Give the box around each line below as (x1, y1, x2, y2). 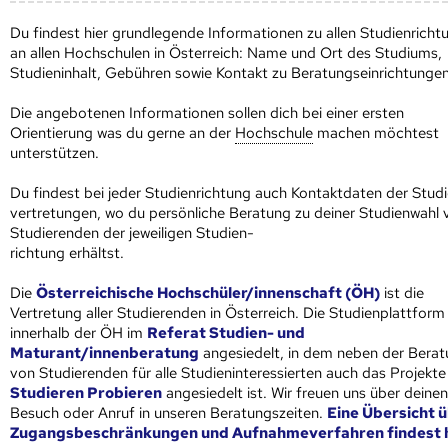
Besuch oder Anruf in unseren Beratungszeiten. (10, 402, 327, 423)
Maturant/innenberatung (10, 342, 199, 363)
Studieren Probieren (10, 382, 162, 403)
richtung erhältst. (10, 242, 124, 263)
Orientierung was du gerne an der (10, 122, 235, 143)
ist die (380, 282, 424, 303)
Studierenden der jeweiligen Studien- (10, 222, 254, 243)
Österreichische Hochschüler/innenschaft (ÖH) (36, 282, 380, 303)
